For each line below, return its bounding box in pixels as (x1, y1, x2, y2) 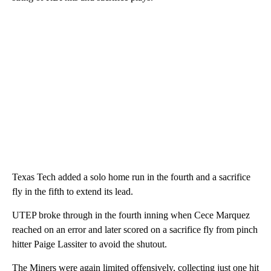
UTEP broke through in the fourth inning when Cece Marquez (12, 210, 250, 221)
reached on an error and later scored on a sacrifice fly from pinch (12, 224, 258, 235)
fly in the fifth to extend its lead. (12, 186, 133, 197)
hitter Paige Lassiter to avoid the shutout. (12, 239, 167, 250)
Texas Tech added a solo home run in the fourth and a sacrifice (12, 172, 250, 183)
